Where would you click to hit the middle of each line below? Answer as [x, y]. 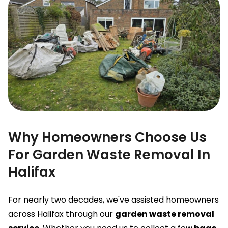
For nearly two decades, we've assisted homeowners [113, 200]
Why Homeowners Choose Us [107, 137]
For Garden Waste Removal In [109, 155]
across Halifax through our [62, 214]
